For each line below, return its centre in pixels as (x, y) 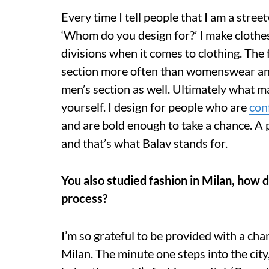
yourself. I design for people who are (155, 107)
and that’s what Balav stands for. (144, 143)
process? (84, 198)
